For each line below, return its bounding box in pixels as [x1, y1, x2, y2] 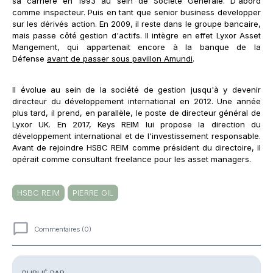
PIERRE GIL [73, 187, 113, 197]
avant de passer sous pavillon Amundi [47, 53, 193, 63]
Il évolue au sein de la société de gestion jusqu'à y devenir [12, 84, 261, 94]
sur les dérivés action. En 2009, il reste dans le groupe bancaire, [12, 18, 261, 29]
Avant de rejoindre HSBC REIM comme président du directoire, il [12, 142, 261, 152]
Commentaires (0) [34, 224, 91, 233]
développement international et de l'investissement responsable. [12, 130, 261, 141]
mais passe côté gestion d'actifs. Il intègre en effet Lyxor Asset [12, 30, 261, 40]
